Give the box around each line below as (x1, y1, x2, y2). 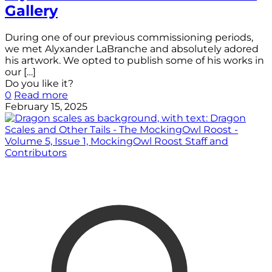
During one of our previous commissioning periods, (5, 31, 253, 43)
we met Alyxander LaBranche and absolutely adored (5, 42, 259, 55)
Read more (14, 89, 68, 101)
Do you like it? (5, 77, 73, 89)
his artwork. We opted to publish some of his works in (5, 54, 264, 66)
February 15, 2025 (5, 100, 87, 112)
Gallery (5, 1, 58, 19)
